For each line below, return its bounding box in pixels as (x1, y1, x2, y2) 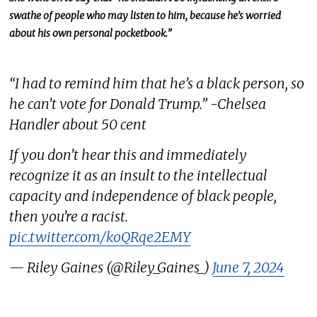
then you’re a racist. (9, 208, 129, 226)
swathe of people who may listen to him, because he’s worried (9, 8, 282, 22)
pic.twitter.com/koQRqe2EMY (9, 229, 191, 246)
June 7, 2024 (212, 258, 284, 276)
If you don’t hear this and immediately (9, 146, 248, 164)
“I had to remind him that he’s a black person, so (9, 75, 305, 93)
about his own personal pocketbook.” (9, 26, 172, 40)
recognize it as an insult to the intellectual (9, 167, 268, 185)
